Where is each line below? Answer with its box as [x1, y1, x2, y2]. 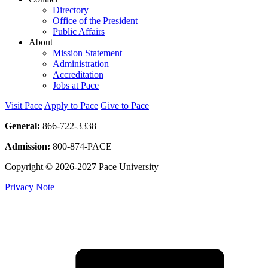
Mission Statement [53, 47, 122, 58]
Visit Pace [5, 100, 42, 111]
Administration [53, 58, 109, 69]
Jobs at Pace [53, 80, 99, 90]
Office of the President [53, 15, 138, 26]
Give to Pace [100, 100, 149, 111]
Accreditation [53, 69, 103, 80]
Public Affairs [53, 26, 105, 36]
